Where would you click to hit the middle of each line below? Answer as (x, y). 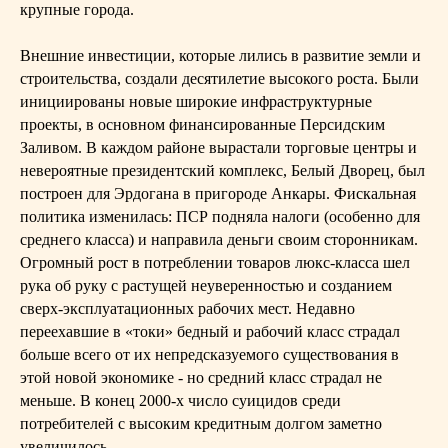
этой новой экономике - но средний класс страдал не (201, 377)
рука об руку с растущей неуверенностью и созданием (206, 285)
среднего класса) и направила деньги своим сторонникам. (219, 239)
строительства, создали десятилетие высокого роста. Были (219, 78)
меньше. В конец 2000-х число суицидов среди (180, 400)
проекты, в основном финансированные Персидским (202, 124)
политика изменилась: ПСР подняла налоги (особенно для (220, 216)
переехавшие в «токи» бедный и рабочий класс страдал (210, 331)
